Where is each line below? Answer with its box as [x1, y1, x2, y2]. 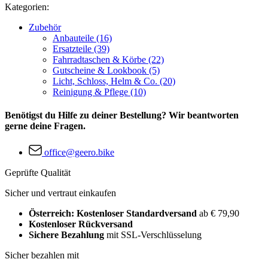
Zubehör [29, 22, 61, 33]
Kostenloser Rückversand [29, 218, 133, 229]
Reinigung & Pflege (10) [53, 87, 146, 98]
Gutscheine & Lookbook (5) [53, 65, 160, 76]
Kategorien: [5, 2, 49, 13]
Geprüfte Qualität [5, 167, 71, 178]
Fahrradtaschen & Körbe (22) [53, 54, 164, 65]
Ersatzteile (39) [53, 44, 109, 54]
